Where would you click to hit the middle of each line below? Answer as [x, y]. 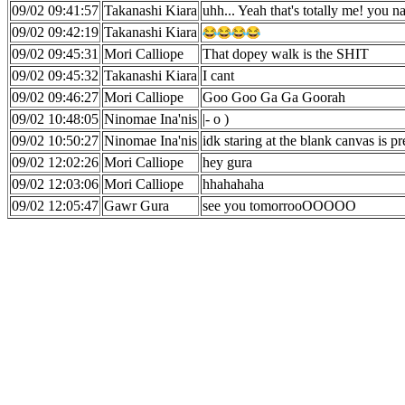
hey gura [227, 162]
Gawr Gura [137, 206]
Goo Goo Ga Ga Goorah [274, 97]
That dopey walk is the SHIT [286, 54]
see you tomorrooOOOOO [279, 206]
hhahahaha [233, 184]
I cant [218, 75]
